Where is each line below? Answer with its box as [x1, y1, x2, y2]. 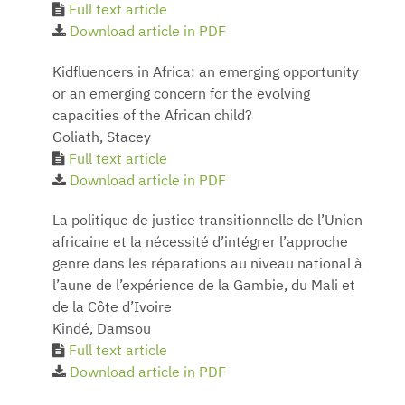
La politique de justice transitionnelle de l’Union [52, 214, 363, 230]
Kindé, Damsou [52, 323, 151, 338]
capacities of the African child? [52, 108, 252, 124]
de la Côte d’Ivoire [52, 301, 172, 316]
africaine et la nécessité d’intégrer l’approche [52, 236, 348, 251]
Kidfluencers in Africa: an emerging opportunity [52, 65, 359, 80]
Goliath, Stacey [52, 130, 151, 146]
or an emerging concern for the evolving [52, 87, 310, 102]
